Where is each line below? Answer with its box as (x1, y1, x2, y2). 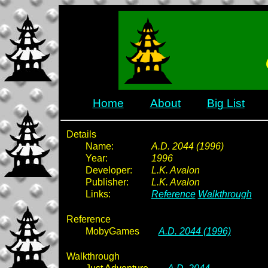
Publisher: (85, 177, 129, 187)
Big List (206, 97, 245, 109)
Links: (85, 189, 111, 199)
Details (66, 129, 96, 139)
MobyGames (85, 226, 139, 236)
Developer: (85, 165, 132, 175)
